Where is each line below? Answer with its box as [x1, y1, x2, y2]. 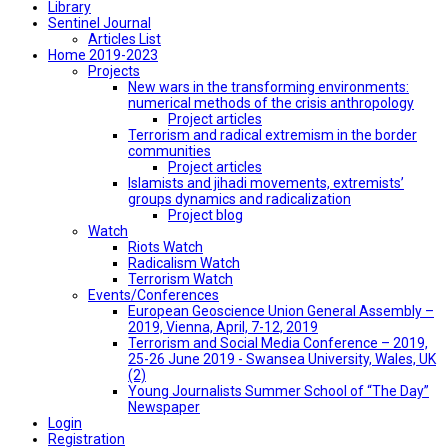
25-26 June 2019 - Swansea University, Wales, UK [128, 350, 436, 367]
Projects [88, 62, 140, 79]
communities [128, 142, 211, 159]
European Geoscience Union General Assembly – [128, 302, 434, 319]
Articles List [88, 30, 161, 47]
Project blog [168, 206, 243, 223]
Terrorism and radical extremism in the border [128, 126, 417, 143]
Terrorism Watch [128, 270, 233, 287]
